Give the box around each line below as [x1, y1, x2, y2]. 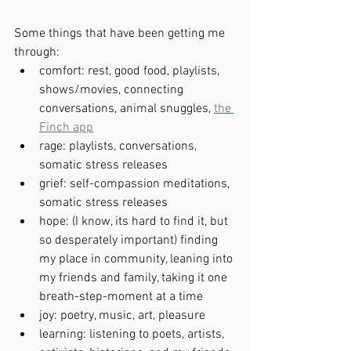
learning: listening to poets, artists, [39, 327, 227, 342]
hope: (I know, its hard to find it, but [39, 214, 231, 230]
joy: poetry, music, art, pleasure [39, 308, 205, 324]
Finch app [39, 120, 93, 136]
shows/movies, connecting [39, 82, 186, 98]
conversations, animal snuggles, [39, 101, 214, 117]
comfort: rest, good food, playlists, [39, 63, 223, 79]
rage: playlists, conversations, [39, 139, 200, 154]
